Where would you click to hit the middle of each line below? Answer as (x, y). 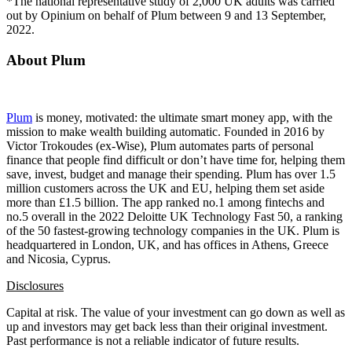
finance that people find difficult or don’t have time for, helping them (176, 159)
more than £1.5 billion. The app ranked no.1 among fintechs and (165, 202)
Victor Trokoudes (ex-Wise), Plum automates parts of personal (160, 145)
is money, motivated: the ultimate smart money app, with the (182, 117)
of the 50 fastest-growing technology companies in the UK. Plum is (173, 230)
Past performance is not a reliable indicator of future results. (153, 340)
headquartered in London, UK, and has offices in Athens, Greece (167, 244)
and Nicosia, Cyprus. (59, 258)
